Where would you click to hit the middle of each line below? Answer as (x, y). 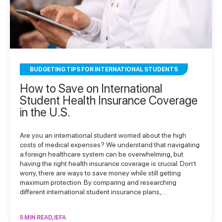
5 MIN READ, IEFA (43, 218)
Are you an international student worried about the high (103, 135)
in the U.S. (45, 112)
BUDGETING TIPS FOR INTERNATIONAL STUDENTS (104, 69)
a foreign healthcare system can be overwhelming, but (102, 154)
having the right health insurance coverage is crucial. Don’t (108, 164)
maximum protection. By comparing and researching (98, 182)
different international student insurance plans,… (93, 192)
